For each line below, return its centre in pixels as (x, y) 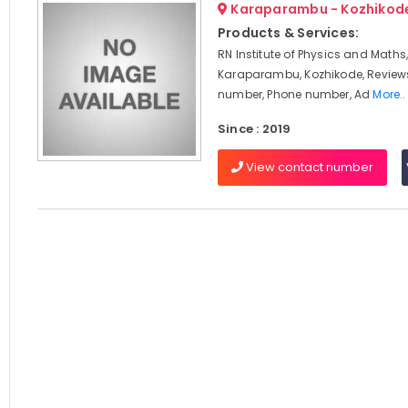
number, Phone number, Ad (295, 94)
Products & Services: (288, 33)
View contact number (308, 167)
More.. (389, 94)
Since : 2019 (254, 129)
